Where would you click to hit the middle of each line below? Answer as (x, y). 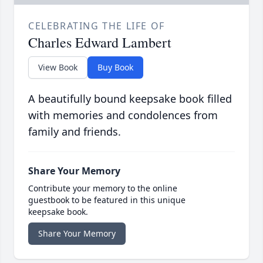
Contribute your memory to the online (103, 188)
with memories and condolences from (123, 115)
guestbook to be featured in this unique (107, 200)
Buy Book (115, 68)
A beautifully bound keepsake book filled (130, 99)
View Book (58, 68)
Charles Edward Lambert (100, 43)
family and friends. (75, 132)
